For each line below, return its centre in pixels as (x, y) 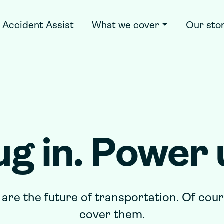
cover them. (112, 215)
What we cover (125, 26)
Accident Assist (38, 26)
